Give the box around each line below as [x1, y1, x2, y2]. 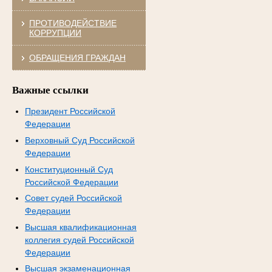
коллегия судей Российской [24, 234, 134, 245]
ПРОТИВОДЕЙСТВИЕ [29, 18, 117, 28]
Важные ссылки [12, 84, 89, 96]
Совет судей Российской [24, 193, 122, 203]
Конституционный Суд [24, 164, 113, 174]
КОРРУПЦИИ [29, 27, 81, 38]
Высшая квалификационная [24, 222, 137, 232]
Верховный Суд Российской [24, 135, 135, 145]
